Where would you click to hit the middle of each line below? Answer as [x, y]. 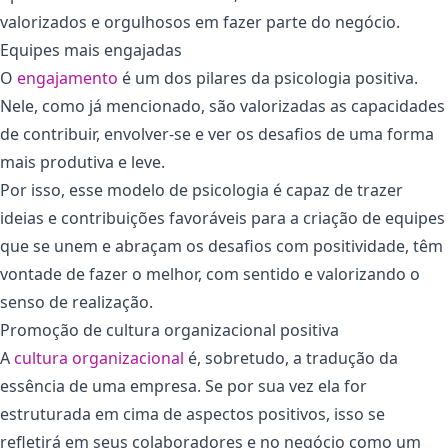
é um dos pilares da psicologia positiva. [268, 77]
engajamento [67, 77]
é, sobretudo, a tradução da [291, 357]
